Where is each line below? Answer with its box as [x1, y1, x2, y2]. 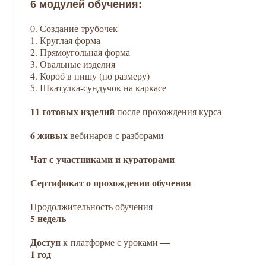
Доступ [30, 235, 63, 249]
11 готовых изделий [30, 104, 117, 118]
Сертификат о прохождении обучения [30, 176, 191, 189]
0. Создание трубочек [30, 22, 118, 34]
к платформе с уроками [63, 236, 160, 248]
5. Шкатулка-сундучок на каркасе [30, 81, 166, 94]
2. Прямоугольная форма [30, 46, 130, 58]
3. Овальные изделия [30, 58, 115, 70]
